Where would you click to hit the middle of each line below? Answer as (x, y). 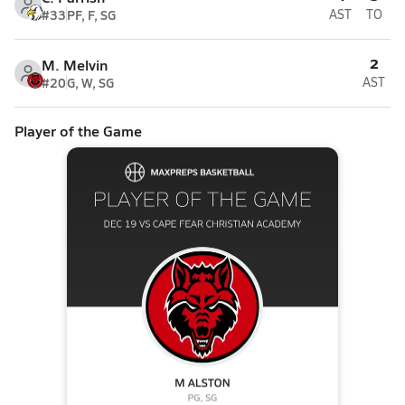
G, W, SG (90, 82)
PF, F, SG (91, 14)
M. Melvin (75, 65)
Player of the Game (78, 131)
